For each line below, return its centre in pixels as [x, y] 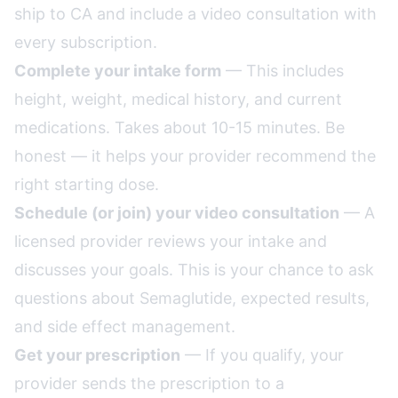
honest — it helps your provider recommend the [195, 156]
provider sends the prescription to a [149, 383]
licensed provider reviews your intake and [171, 241]
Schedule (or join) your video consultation [177, 213]
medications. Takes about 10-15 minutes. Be [179, 127]
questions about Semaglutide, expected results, [192, 298]
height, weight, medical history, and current [178, 99]
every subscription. [86, 42]
